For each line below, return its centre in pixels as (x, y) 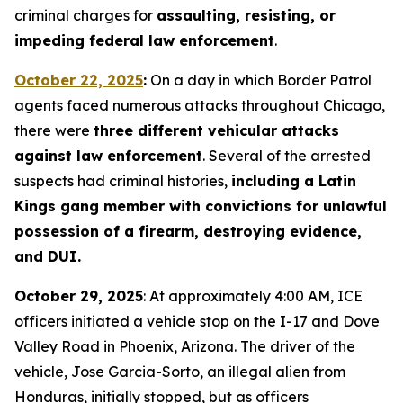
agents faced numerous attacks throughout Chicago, (200, 105)
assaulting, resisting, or (246, 15)
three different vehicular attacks (216, 130)
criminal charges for (85, 15)
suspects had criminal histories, (123, 181)
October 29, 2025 (79, 296)
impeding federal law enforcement (144, 40)
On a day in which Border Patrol (259, 80)
